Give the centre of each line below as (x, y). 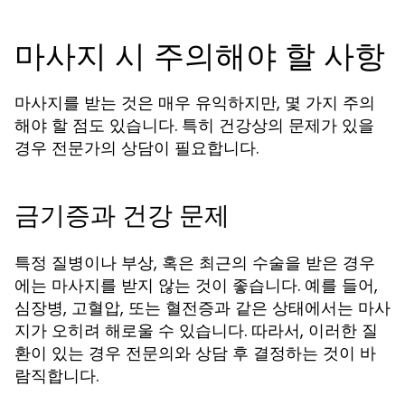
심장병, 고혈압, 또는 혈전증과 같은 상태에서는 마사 (202, 308)
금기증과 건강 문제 (122, 216)
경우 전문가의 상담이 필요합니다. (137, 148)
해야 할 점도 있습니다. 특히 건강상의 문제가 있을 (194, 125)
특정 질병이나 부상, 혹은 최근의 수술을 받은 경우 (195, 263)
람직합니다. (57, 376)
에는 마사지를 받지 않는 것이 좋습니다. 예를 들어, (196, 285)
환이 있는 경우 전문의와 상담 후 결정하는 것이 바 (195, 353)
